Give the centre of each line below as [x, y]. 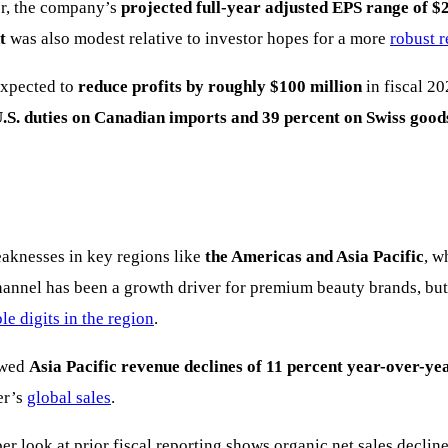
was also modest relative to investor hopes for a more [198, 39]
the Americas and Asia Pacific [314, 257]
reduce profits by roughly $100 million [220, 87]
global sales [69, 398]
